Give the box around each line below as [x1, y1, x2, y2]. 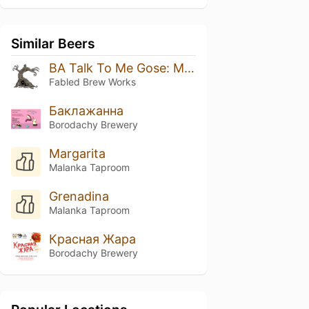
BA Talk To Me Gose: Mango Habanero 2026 [183, 61, 195, 75]
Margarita [48, 146, 106, 161]
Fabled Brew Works [48, 76, 136, 88]
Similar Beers [11, 35, 95, 52]
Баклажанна [48, 103, 123, 118]
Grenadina [48, 188, 109, 203]
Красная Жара [48, 231, 136, 246]
